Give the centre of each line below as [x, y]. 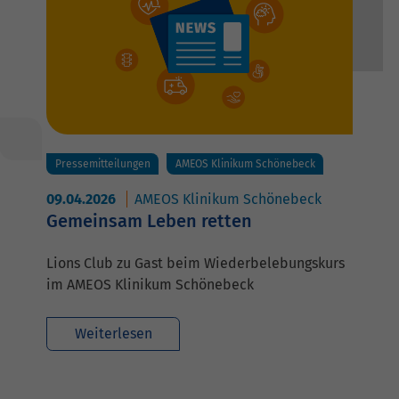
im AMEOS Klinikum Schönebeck [150, 285]
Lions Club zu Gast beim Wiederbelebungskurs [195, 264]
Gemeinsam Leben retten [149, 221]
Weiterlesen [113, 334]
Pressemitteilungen [102, 164]
